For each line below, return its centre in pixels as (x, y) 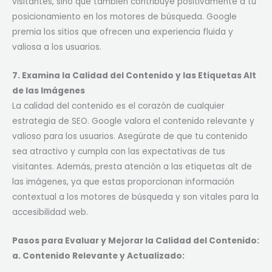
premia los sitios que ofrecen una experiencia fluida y (123, 32)
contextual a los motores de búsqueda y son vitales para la (135, 197)
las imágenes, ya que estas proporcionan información (123, 182)
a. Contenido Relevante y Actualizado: (98, 256)
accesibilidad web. (50, 212)
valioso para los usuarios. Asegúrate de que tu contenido (130, 136)
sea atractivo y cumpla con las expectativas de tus (119, 151)
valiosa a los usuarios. (57, 47)
